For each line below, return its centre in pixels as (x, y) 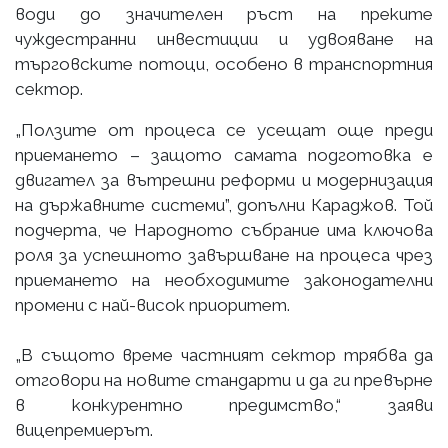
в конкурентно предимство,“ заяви (224, 404)
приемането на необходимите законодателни (224, 279)
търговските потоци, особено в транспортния (224, 63)
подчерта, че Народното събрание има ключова (224, 229)
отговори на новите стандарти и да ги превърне (224, 379)
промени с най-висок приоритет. (152, 304)
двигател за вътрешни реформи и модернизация (224, 179)
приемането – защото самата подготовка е (224, 154)
